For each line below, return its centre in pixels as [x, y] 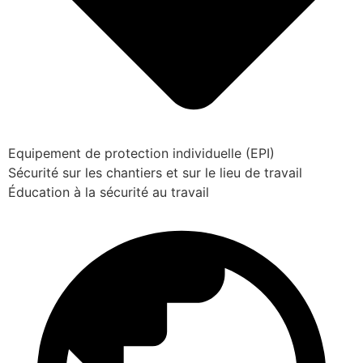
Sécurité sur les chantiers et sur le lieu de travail [155, 172]
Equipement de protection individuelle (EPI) [141, 153]
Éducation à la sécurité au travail [109, 192]
